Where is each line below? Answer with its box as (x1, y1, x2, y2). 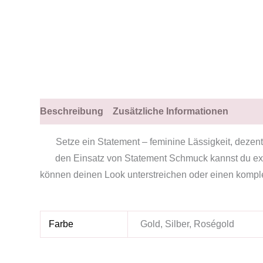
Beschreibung (40, 106, 103, 116)
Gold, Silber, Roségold (140, 218, 235, 229)
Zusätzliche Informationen (113, 106, 228, 116)
